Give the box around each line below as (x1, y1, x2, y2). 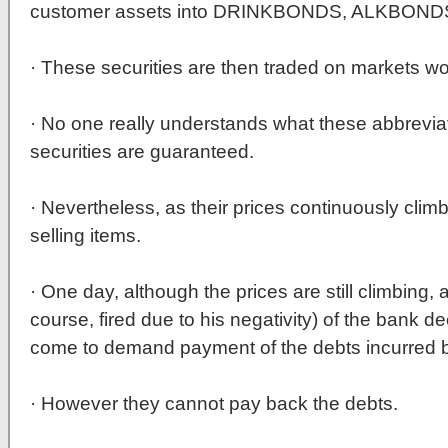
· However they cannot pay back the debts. (30, 393, 398, 415)
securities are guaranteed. (30, 141, 254, 163)
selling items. (30, 225, 141, 247)
